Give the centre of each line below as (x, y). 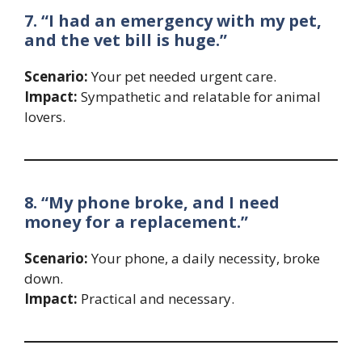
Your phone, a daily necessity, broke (204, 259)
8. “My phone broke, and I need (152, 203)
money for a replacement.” (136, 222)
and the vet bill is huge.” (126, 40)
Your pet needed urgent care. (182, 77)
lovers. (45, 117)
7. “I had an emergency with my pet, (173, 21)
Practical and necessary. (156, 299)
